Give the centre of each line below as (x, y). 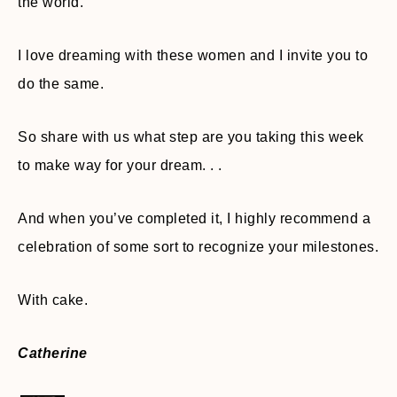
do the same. (61, 84)
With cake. (53, 300)
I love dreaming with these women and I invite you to (193, 55)
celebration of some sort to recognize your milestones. (198, 247)
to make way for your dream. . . (120, 165)
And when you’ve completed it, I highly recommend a (194, 218)
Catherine (53, 353)
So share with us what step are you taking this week (191, 137)
